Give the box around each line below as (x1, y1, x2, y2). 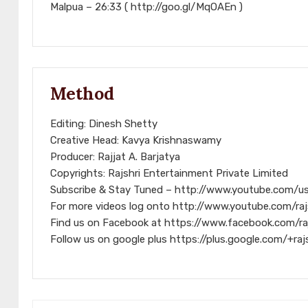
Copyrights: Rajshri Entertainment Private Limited (50, 167, 288, 180)
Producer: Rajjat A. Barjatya (50, 151, 180, 164)
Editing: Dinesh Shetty (50, 118, 157, 131)
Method (50, 82, 114, 105)
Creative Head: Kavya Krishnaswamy (50, 134, 221, 147)
